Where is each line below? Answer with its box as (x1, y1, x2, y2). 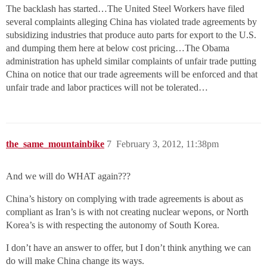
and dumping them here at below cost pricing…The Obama (6, 43, 229, 53)
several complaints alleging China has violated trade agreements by (6, 17, 257, 27)
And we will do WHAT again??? (6, 171, 131, 181)
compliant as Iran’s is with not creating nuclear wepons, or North (6, 207, 249, 217)
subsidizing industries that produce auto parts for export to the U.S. (6, 30, 256, 40)
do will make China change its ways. (6, 256, 144, 266)
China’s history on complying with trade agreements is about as (6, 194, 243, 204)
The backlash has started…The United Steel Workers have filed (6, 4, 244, 14)
